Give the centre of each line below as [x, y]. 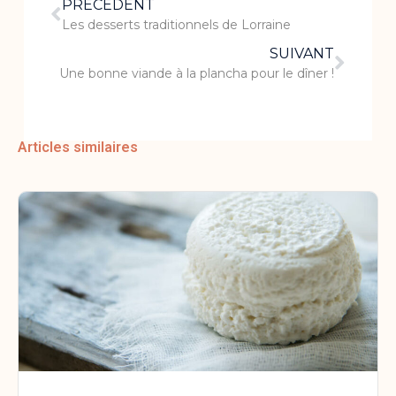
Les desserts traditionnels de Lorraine [176, 25]
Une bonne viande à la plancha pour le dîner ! [197, 74]
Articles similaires [78, 148]
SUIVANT [302, 54]
